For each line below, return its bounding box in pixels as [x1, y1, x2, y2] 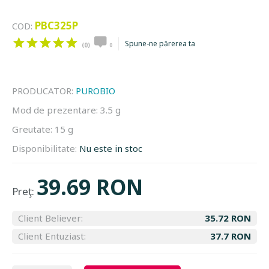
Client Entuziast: [18, 230, 86, 242]
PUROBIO [76, 85, 115, 97]
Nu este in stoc [79, 142, 142, 154]
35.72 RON [205, 212, 251, 224]
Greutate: [12, 123, 55, 135]
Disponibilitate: [12, 142, 79, 154]
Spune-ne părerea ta [125, 38, 195, 49]
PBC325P [35, 19, 78, 32]
